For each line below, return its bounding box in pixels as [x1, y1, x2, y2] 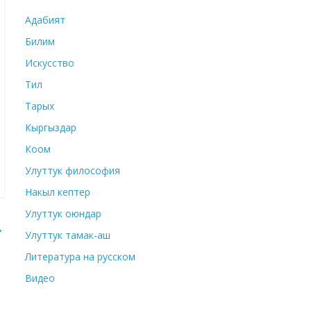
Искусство [25, 56, 74, 70]
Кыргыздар [25, 121, 76, 135]
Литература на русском [25, 250, 135, 264]
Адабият [25, 13, 65, 27]
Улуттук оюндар [25, 207, 101, 221]
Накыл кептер [25, 185, 90, 199]
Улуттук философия [25, 164, 120, 178]
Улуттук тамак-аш [25, 228, 110, 242]
